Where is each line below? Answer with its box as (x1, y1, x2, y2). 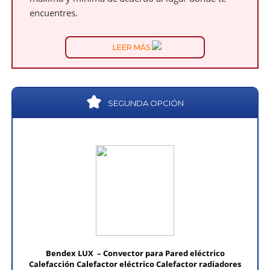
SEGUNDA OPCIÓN (108, 98, 184, 108)
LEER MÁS (112, 43, 152, 52)
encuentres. (30, 7, 78, 19)
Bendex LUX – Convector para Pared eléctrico (45, 248, 225, 259)
